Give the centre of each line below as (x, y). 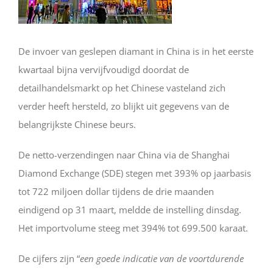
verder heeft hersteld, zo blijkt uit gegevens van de (124, 106)
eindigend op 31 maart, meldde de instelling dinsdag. (130, 209)
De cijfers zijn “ (49, 258)
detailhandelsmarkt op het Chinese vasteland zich (122, 87)
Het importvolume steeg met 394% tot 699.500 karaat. (133, 228)
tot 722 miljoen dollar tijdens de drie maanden (116, 191)
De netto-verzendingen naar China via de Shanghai (124, 154)
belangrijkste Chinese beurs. (77, 124)
